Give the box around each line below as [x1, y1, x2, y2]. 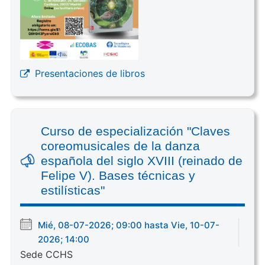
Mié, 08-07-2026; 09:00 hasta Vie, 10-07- [37, 219, 219, 231]
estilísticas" [40, 183, 105, 198]
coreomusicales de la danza [40, 139, 200, 153]
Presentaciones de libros [34, 67, 145, 80]
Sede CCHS [20, 248, 73, 261]
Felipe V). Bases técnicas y [40, 169, 195, 183]
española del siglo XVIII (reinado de [40, 154, 243, 168]
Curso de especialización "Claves [40, 124, 230, 138]
